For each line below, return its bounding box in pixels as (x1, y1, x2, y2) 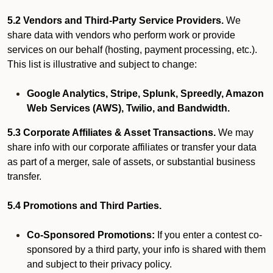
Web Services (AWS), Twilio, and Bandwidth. (27, 103, 230, 113)
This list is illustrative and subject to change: (7, 59, 197, 69)
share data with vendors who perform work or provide (7, 30, 235, 40)
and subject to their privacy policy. (27, 259, 172, 269)
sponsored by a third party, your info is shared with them (27, 244, 266, 255)
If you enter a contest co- (155, 230, 262, 240)
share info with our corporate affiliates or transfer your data (7, 142, 257, 152)
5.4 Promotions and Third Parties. (7, 200, 161, 211)
